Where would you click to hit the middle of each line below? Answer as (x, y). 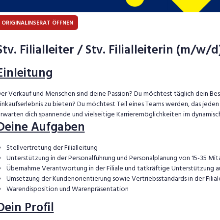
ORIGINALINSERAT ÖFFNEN (37, 23)
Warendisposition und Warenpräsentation (67, 189)
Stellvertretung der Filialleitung (52, 148)
